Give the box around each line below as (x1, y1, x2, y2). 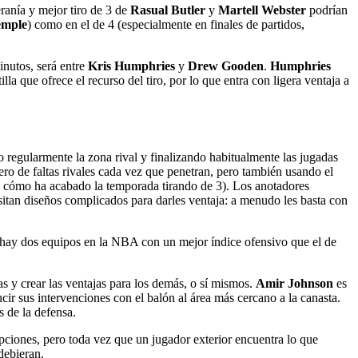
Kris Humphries (88, 58, 175, 73)
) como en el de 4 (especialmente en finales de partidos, (27, 17, 304, 31)
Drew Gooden (188, 58, 264, 73)
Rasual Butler (127, 2, 205, 17)
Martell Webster (218, 2, 306, 17)
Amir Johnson (256, 276, 333, 291)
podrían (306, 2, 348, 17)
